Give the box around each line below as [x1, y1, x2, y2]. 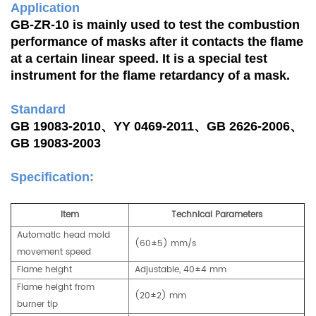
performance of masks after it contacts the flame [11, 35, 303, 49]
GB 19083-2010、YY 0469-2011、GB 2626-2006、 [11, 119, 303, 134]
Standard [11, 102, 66, 117]
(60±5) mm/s [135, 237, 196, 251]
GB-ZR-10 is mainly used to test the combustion [11, 18, 300, 32]
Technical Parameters [171, 208, 262, 222]
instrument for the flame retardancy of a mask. [11, 68, 290, 83]
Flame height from [17, 281, 95, 295]
